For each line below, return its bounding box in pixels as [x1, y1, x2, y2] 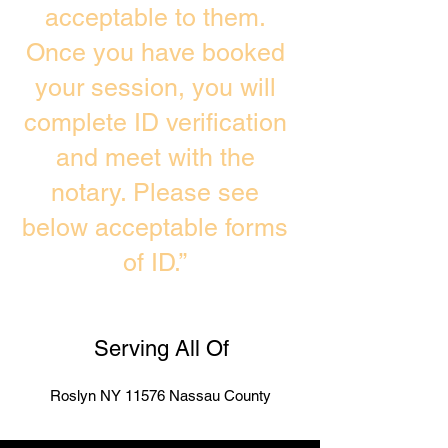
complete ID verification [23, 108, 287, 137]
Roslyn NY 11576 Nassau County [49, 387, 271, 404]
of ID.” [123, 248, 187, 277]
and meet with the [55, 143, 255, 172]
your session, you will [34, 73, 276, 102]
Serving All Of [93, 336, 229, 361]
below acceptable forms [22, 213, 288, 242]
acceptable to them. [44, 3, 266, 32]
